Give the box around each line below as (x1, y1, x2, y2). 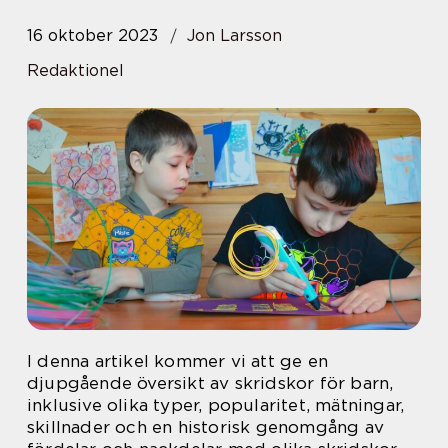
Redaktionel (27, 61, 124, 80)
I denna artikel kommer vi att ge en (27, 351, 328, 371)
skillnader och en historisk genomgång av (27, 417, 385, 437)
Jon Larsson (187, 26, 282, 45)
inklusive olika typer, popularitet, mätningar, (27, 395, 405, 415)
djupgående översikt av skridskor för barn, (27, 373, 394, 393)
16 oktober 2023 (27, 26, 158, 45)
